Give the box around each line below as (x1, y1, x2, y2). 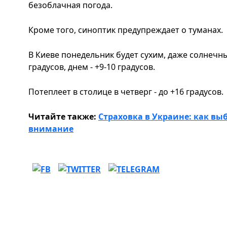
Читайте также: (28, 110, 98, 122)
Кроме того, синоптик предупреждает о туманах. (28, 24, 225, 35)
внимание (28, 123, 73, 134)
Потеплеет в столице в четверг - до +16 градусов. (28, 86, 225, 97)
